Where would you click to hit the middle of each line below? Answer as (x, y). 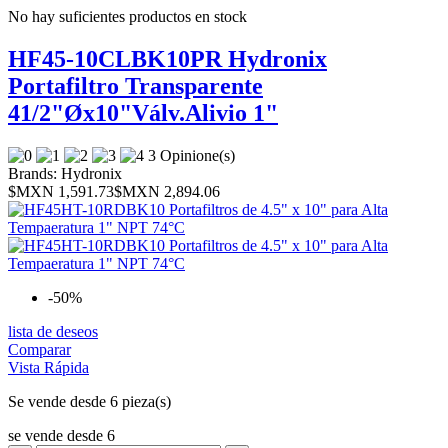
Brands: (32, 174)
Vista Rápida (48, 368)
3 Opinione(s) (193, 156)
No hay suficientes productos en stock (127, 17)
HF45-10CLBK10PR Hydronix (167, 59)
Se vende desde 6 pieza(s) (89, 402)
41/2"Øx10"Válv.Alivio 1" (143, 113)
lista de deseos (53, 332)
